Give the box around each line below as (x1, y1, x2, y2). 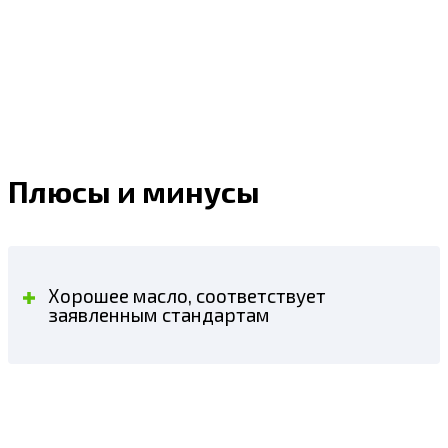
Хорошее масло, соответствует (48, 283, 326, 307)
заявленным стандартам (48, 302, 270, 326)
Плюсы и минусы (8, 172, 260, 209)
